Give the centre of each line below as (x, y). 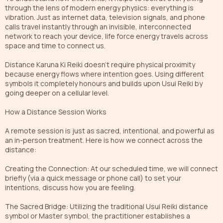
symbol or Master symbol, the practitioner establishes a (98, 216)
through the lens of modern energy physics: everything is (99, 7)
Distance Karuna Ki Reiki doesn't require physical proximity (100, 64)
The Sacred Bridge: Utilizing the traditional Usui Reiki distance (107, 206)
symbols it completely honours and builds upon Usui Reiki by (104, 83)
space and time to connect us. (55, 45)
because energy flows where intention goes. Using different (105, 74)
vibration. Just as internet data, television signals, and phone (105, 17)
